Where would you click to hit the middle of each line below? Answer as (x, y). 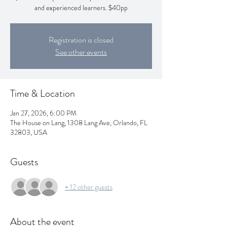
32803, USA (29, 132)
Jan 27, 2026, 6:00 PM (43, 113)
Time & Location (43, 93)
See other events (81, 52)
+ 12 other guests (89, 187)
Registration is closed (81, 40)
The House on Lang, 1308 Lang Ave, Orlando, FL (79, 123)
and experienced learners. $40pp (81, 8)
